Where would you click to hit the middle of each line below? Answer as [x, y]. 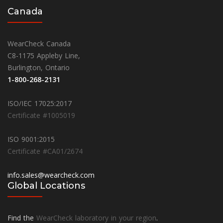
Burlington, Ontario [39, 67]
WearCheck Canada [39, 43]
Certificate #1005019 [41, 115]
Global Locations [46, 185]
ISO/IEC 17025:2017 [40, 103]
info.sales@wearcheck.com [51, 175]
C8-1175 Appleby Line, [44, 55]
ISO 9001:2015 [31, 139]
